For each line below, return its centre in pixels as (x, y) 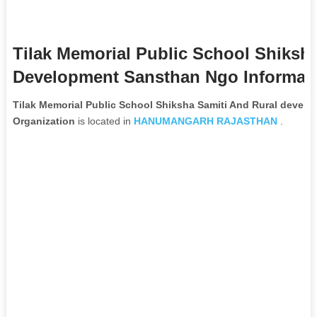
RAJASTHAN (247, 121)
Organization (44, 121)
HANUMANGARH (173, 121)
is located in (104, 121)
